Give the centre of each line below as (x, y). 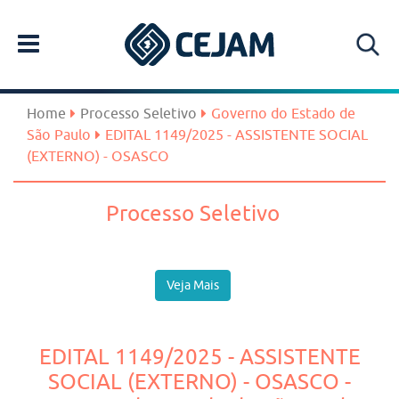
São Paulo (59, 134)
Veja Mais (193, 285)
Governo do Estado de (283, 113)
